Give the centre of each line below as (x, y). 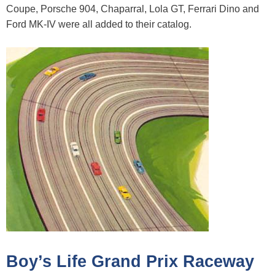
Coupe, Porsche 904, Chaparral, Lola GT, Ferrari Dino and (133, 9)
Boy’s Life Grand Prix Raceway (130, 261)
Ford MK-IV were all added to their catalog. (99, 24)
